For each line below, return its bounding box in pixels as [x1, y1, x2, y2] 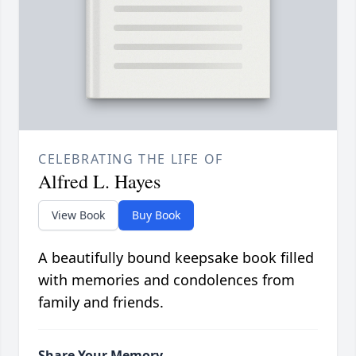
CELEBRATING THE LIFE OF [38, 150, 223, 168]
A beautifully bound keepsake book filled [38, 248, 314, 268]
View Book [52, 207, 105, 223]
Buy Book [132, 207, 180, 223]
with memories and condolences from [38, 270, 295, 290]
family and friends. [38, 292, 164, 312]
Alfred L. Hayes [38, 168, 161, 195]
